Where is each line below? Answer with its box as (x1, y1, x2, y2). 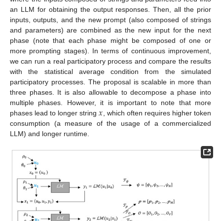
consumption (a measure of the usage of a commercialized (10, 119, 211, 128)
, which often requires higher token (103, 109, 211, 117)
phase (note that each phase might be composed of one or (10, 37, 211, 45)
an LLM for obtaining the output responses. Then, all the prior (10, 5, 211, 14)
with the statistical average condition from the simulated (10, 68, 211, 76)
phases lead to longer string (10, 109, 99, 117)
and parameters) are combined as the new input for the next (10, 26, 211, 35)
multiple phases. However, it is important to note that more (10, 99, 211, 107)
